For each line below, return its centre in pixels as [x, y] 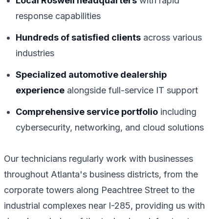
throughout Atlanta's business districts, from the [101, 174]
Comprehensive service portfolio [87, 111]
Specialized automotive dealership [91, 74]
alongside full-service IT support [131, 90]
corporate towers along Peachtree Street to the [99, 190]
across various [171, 37]
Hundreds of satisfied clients [78, 37]
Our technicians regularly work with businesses [99, 158]
